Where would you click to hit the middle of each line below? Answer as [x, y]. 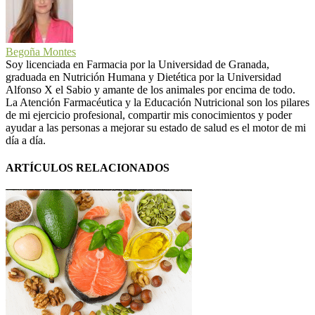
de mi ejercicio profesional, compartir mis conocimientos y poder [149, 115]
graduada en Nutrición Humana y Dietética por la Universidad [143, 77]
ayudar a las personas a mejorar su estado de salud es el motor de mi [156, 127]
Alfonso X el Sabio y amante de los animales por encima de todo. [150, 89]
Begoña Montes [41, 51]
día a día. [26, 140]
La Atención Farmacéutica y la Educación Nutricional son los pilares [157, 102]
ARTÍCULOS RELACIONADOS [88, 167]
